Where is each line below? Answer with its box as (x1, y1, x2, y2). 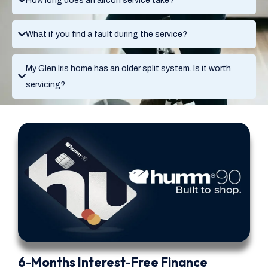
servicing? (26, 80, 65, 89)
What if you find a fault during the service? (26, 29, 187, 39)
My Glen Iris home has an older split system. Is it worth (26, 63, 231, 73)
